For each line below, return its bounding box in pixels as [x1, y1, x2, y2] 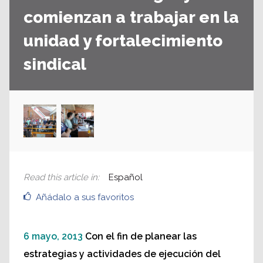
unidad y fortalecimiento [23, 31, 222, 51]
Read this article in [23, 172, 97, 183]
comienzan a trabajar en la [23, 8, 239, 28]
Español [109, 172, 143, 183]
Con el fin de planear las [85, 231, 197, 242]
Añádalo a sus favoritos [36, 192, 134, 203]
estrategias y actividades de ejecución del [23, 248, 221, 260]
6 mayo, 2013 [23, 231, 83, 242]
